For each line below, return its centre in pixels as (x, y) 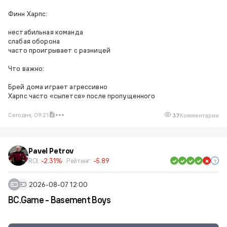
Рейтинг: (80, 161)
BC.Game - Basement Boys (60, 200)
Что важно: (26, 68)
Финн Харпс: (28, 14)
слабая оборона (34, 41)
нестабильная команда (46, 32)
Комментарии (199, 115)
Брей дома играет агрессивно (58, 87)
